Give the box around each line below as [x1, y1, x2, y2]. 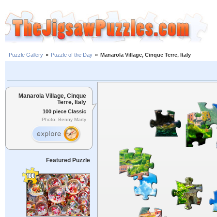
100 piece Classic [43, 108, 86, 114]
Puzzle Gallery [9, 52, 43, 58]
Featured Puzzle [46, 157, 90, 164]
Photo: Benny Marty [42, 117, 86, 123]
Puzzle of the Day [51, 52, 93, 58]
